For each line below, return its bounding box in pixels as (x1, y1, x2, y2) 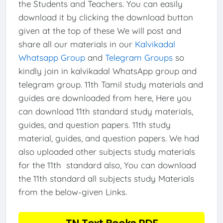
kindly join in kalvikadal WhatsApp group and (18, 65, 197, 76)
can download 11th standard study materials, (18, 106, 193, 116)
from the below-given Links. (18, 186, 129, 197)
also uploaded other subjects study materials (18, 146, 195, 157)
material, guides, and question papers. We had (18, 132, 199, 143)
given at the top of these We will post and (18, 25, 181, 36)
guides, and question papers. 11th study (18, 119, 171, 130)
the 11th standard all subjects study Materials (18, 173, 194, 184)
